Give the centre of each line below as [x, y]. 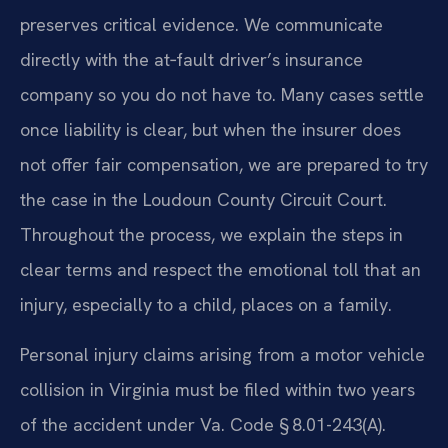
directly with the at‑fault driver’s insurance [191, 60]
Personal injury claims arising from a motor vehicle [222, 354]
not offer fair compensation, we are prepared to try [224, 165]
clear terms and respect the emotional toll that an [220, 270]
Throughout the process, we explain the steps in [211, 235]
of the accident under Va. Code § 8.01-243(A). [203, 424]
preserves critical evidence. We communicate [201, 25]
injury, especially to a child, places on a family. [206, 305]
